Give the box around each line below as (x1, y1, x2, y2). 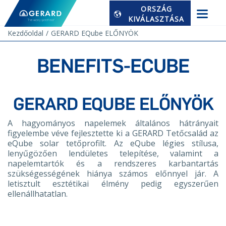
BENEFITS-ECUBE (36, 54, 190, 78)
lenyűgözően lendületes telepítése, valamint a (8, 148, 218, 159)
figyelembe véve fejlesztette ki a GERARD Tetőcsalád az (8, 128, 218, 139)
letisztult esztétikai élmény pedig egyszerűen (8, 178, 218, 189)
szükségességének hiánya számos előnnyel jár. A (8, 168, 218, 179)
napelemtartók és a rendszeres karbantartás (8, 158, 218, 169)
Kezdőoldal (8, 28, 43, 38)
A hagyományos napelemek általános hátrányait (8, 118, 218, 129)
